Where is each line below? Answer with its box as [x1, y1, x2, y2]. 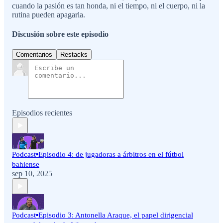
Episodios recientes [12, 109, 72, 117]
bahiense [12, 160, 39, 169]
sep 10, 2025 [12, 169, 52, 178]
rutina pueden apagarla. [12, 10, 85, 19]
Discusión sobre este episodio [12, 30, 109, 39]
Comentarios [16, 51, 52, 59]
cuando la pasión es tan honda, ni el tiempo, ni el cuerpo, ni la [12, 1, 205, 10]
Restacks [60, 51, 88, 59]
